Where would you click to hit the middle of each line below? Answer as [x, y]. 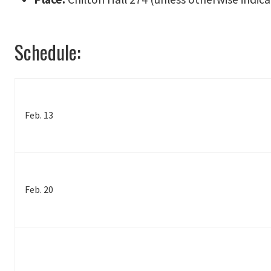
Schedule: [47, 52]
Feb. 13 [39, 115]
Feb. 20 [39, 190]
